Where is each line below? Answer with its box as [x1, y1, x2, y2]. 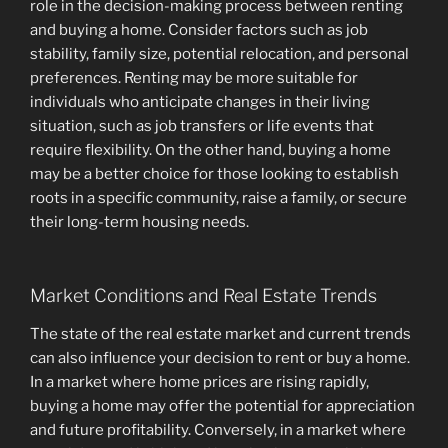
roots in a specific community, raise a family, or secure [30, 188, 407, 207]
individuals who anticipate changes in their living [30, 92, 370, 111]
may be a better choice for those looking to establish [30, 164, 399, 183]
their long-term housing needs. [30, 212, 249, 231]
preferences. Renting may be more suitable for [30, 68, 358, 87]
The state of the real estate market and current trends [30, 324, 411, 343]
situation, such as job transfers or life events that [30, 116, 374, 135]
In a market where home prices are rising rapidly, [30, 372, 369, 391]
